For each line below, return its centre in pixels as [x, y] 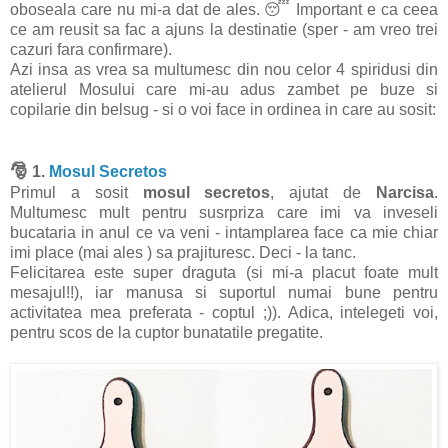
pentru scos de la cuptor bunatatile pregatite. [166, 332]
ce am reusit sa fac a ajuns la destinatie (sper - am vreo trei [224, 29]
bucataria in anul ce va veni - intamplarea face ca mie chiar [224, 232]
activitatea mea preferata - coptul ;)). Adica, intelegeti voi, [224, 312]
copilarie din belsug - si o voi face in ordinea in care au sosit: [223, 109]
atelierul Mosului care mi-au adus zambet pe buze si [224, 89]
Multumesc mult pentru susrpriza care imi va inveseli [224, 212]
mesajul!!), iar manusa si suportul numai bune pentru [224, 292]
